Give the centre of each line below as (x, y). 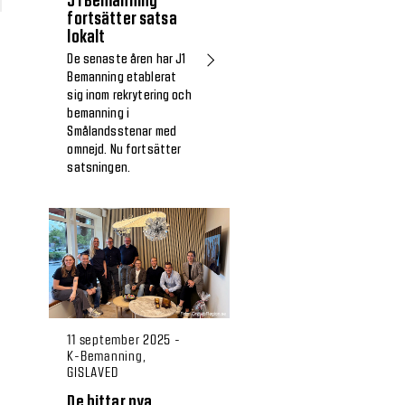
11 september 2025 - (124, 339)
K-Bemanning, (107, 355)
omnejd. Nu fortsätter (124, 151)
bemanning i (98, 114)
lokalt (86, 38)
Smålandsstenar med (122, 132)
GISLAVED (93, 371)
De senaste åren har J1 (127, 60)
